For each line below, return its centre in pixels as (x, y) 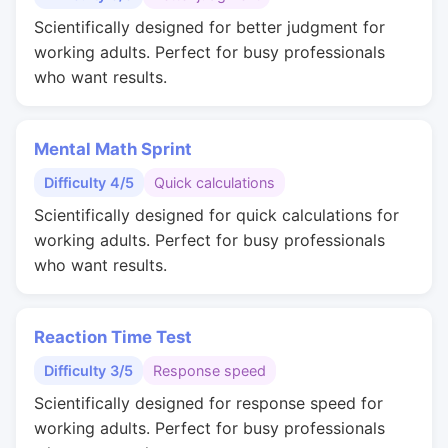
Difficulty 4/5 (89, 182)
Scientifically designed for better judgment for (209, 27)
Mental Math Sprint (113, 149)
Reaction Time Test (113, 337)
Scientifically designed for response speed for (208, 403)
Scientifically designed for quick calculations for (216, 215)
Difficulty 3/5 (88, 370)
